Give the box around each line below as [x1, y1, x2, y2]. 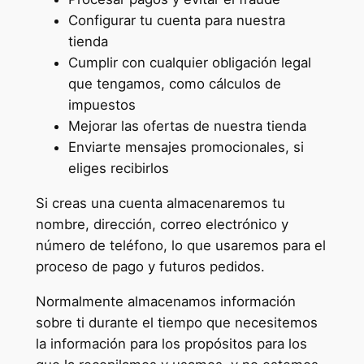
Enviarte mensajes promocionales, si [67, 139, 304, 156]
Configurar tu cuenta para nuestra [67, 12, 285, 29]
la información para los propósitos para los [35, 336, 307, 352]
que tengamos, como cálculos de [67, 76, 281, 93]
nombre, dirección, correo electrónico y [35, 216, 288, 233]
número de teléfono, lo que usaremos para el [35, 237, 326, 254]
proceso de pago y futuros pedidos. [35, 258, 265, 275]
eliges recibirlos [67, 160, 169, 177]
